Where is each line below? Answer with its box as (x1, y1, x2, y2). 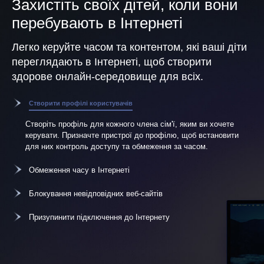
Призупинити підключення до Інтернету (28, 212, 170, 222)
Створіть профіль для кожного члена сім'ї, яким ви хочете (25, 119, 234, 128)
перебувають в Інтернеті (12, 14, 183, 31)
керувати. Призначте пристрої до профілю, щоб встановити (25, 130, 239, 140)
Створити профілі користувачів (28, 99, 133, 107)
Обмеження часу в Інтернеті (28, 165, 130, 174)
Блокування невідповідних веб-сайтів (28, 189, 163, 198)
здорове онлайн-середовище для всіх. (12, 70, 203, 82)
